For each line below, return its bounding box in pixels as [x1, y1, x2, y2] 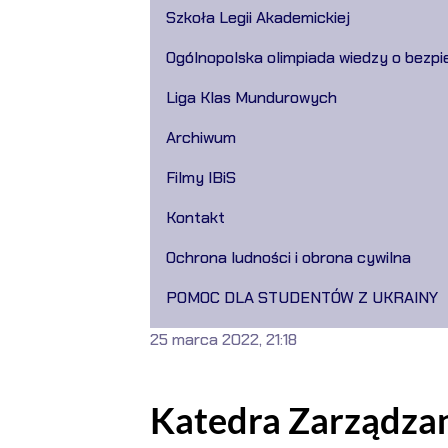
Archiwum [165, 127, 236, 148]
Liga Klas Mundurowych [165, 87, 337, 108]
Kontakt [165, 207, 225, 228]
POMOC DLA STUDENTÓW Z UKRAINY [165, 287, 438, 308]
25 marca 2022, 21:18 [149, 329, 297, 350]
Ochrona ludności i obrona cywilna [165, 247, 411, 268]
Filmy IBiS [165, 167, 236, 188]
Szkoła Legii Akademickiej [165, 7, 350, 28]
